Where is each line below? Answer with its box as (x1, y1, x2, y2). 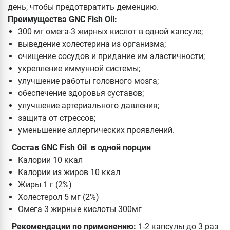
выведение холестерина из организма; (18, 39, 166, 49)
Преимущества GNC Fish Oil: (8, 14, 117, 25)
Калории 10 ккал (18, 155, 83, 165)
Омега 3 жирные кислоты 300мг (18, 204, 142, 215)
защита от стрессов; (18, 113, 95, 123)
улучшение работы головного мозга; (18, 76, 159, 86)
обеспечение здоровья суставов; (18, 88, 144, 99)
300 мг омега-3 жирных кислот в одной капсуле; (18, 27, 203, 37)
